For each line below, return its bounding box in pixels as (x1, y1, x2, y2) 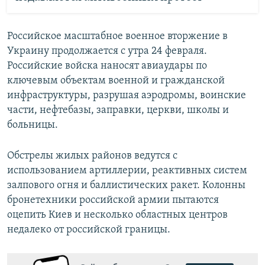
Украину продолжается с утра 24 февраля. (7, 46, 207, 57)
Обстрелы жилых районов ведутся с (7, 150, 177, 161)
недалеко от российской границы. (7, 224, 170, 235)
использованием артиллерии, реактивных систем (7, 165, 247, 176)
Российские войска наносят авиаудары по (7, 60, 207, 72)
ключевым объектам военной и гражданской (7, 75, 225, 86)
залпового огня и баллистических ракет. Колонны (7, 180, 245, 191)
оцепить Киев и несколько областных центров (7, 209, 228, 221)
